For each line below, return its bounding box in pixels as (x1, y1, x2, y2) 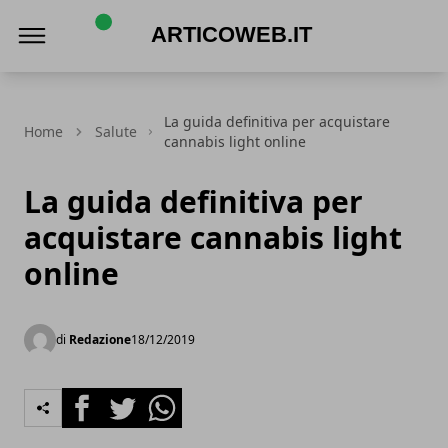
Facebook (61, 388, 134, 410)
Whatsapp (141, 388, 218, 410)
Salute (95, 122, 137, 141)
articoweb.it (83, 64, 173, 86)
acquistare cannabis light (24, 217, 402, 258)
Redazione (69, 331, 131, 348)
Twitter (101, 388, 155, 410)
